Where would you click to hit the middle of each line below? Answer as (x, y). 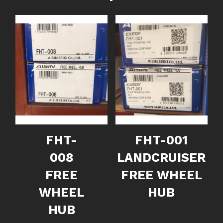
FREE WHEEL (161, 175)
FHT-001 (162, 140)
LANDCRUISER (162, 157)
